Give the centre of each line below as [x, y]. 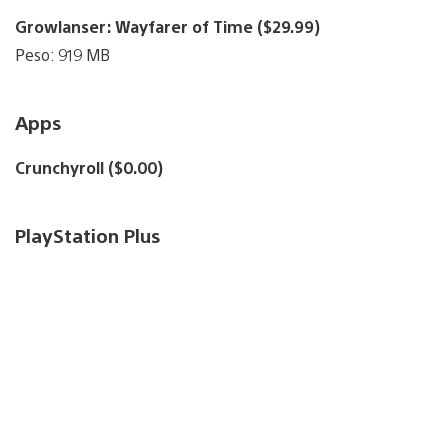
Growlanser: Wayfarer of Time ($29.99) [167, 27]
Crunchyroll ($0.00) [89, 168]
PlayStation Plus [87, 235]
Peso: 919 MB [62, 55]
